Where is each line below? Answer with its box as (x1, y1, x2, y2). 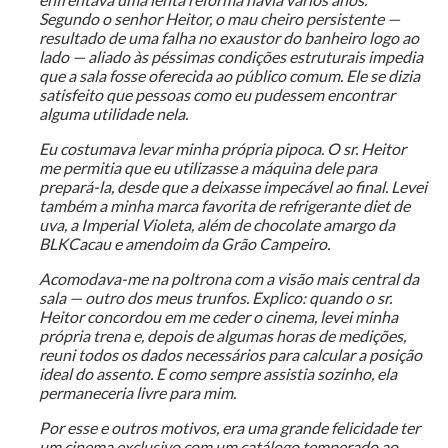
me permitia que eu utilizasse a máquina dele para (38, 158, 377, 178)
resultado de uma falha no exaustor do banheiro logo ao (38, 28, 419, 48)
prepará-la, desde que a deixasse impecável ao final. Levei (38, 177, 427, 197)
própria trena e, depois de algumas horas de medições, (38, 326, 406, 346)
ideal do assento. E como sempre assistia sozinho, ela (38, 364, 397, 384)
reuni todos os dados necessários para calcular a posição (38, 345, 422, 365)
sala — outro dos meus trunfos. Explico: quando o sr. (38, 288, 392, 308)
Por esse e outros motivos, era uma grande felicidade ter (38, 418, 420, 438)
